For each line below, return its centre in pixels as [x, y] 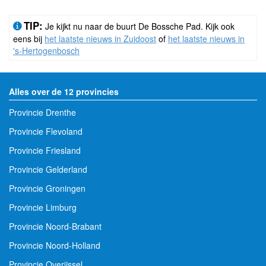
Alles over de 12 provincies [64, 91]
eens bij [29, 38]
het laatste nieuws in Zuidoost [100, 38]
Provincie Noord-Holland [55, 245]
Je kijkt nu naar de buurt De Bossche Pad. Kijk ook [139, 26]
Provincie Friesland [45, 150]
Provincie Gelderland [48, 169]
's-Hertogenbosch [46, 50]
